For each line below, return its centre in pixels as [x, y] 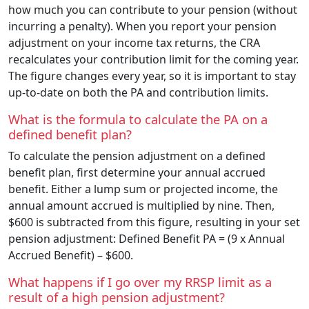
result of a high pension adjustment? [117, 297]
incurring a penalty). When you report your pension [142, 26]
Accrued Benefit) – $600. [71, 255]
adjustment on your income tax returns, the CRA [134, 42]
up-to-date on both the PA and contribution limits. [138, 92]
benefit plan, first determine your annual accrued [137, 172]
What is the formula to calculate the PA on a [138, 119]
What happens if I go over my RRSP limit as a [140, 281]
